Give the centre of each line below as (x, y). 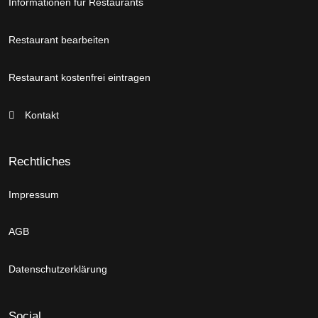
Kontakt (40, 115)
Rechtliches (40, 161)
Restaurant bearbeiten (59, 40)
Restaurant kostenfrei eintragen (79, 77)
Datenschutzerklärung (58, 269)
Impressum (34, 194)
